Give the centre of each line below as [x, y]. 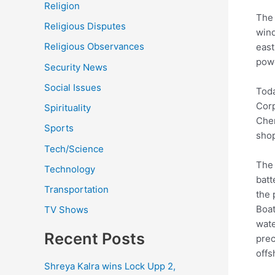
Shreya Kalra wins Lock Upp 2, [110, 266]
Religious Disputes [85, 26]
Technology [70, 169]
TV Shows [66, 210]
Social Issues [73, 87]
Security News [76, 67]
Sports [59, 128]
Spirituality [68, 108]
